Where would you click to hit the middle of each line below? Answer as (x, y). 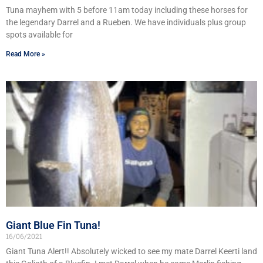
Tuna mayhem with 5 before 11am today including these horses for (127, 10)
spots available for (39, 35)
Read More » (26, 54)
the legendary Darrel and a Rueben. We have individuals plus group (126, 23)
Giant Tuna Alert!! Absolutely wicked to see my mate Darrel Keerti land (131, 252)
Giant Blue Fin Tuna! (53, 225)
